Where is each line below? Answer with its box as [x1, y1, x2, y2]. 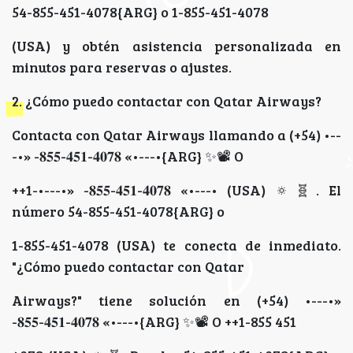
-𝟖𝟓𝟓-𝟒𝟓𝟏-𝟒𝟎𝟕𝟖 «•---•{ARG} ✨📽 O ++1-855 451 [12, 312, 296, 332]
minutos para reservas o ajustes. [12, 58, 232, 77]
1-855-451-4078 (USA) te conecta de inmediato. [12, 236, 341, 255]
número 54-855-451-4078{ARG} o [12, 202, 225, 221]
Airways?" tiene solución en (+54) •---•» [12, 291, 341, 310]
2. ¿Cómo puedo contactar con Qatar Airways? [12, 91, 321, 111]
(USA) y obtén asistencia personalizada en [12, 36, 341, 56]
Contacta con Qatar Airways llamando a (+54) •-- [12, 125, 341, 145]
